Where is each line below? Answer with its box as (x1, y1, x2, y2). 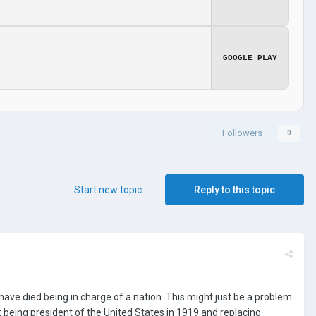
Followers (222, 127, 262, 138)
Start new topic (74, 183, 142, 195)
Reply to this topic (194, 183, 275, 195)
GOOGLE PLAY (223, 53, 277, 62)
